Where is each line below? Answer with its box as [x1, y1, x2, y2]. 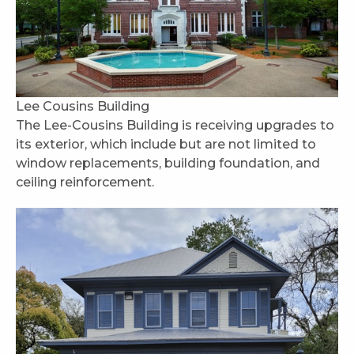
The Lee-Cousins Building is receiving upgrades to [16, 117, 334, 133]
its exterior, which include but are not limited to [16, 136, 316, 152]
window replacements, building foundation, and [16, 155, 320, 171]
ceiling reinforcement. [16, 174, 154, 190]
